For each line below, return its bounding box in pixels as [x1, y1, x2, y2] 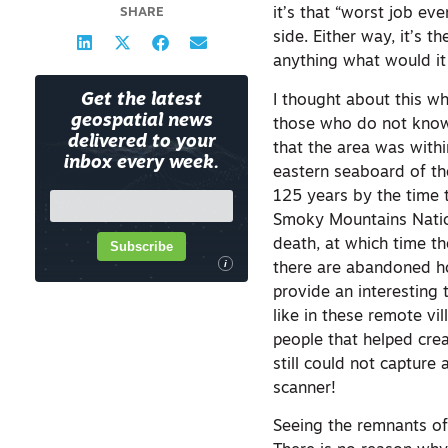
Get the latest [81, 92, 203, 109]
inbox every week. [64, 155, 220, 172]
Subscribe [110, 238, 174, 254]
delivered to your [67, 134, 216, 151]
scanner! [273, 380, 337, 397]
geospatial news [70, 113, 213, 130]
